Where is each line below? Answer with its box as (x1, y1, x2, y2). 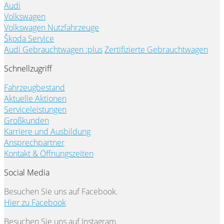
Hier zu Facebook (4, 197, 66, 208)
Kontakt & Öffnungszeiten (4, 148, 93, 159)
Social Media (4, 167, 49, 178)
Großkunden (4, 115, 49, 126)
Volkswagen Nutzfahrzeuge (4, 22, 99, 33)
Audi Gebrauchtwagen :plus (4, 44, 102, 55)
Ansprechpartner (4, 137, 64, 148)
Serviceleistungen (4, 104, 66, 115)
